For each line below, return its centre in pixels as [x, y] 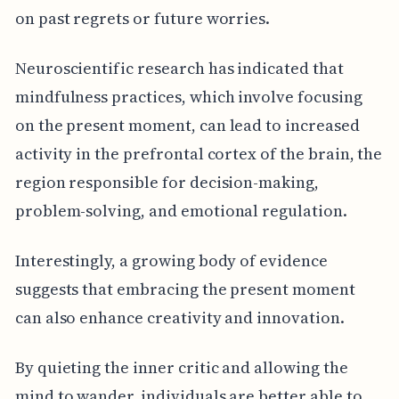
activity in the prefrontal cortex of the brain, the [199, 154]
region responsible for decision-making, [167, 183]
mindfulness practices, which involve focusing [188, 97]
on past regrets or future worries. [142, 19]
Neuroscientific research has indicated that [179, 69]
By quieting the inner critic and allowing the [181, 368]
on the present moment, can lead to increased [187, 126]
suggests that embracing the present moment [185, 289]
